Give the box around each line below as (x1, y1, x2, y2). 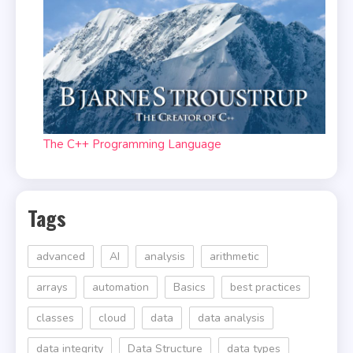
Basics (173, 280, 206, 295)
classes (36, 310, 74, 326)
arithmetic (210, 249, 259, 265)
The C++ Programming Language (43, 136, 221, 153)
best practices (230, 280, 301, 295)
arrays (36, 280, 68, 295)
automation (92, 280, 149, 295)
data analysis (198, 310, 265, 326)
